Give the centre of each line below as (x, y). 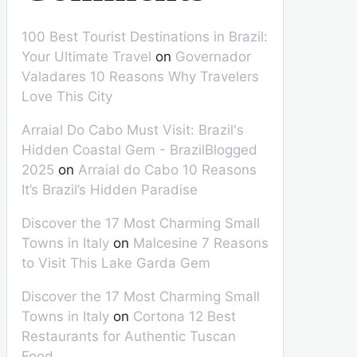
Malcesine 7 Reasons (201, 243)
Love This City (67, 96)
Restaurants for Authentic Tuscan (129, 336)
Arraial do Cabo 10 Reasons (167, 170)
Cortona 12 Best (184, 316)
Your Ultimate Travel (86, 57)
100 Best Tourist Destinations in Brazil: (145, 37)
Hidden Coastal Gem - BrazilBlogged (139, 150)
